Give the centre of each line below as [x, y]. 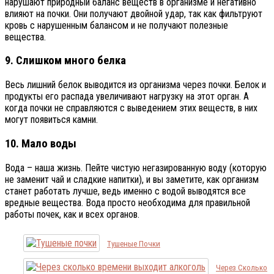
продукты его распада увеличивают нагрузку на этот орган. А [127, 97]
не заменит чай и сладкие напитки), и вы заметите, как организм [132, 179]
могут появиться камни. [51, 120]
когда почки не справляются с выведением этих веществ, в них [131, 108]
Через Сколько [242, 268]
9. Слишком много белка [65, 61]
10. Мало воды [41, 143]
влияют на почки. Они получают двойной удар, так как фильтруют [134, 13]
